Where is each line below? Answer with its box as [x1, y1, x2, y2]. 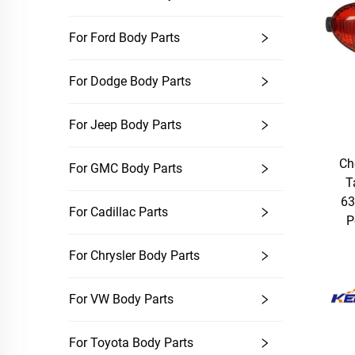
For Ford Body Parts [69, 30, 180, 45]
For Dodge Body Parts [69, 74, 191, 89]
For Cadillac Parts [69, 204, 168, 219]
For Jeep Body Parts [69, 117, 181, 132]
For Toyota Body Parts [69, 335, 193, 350]
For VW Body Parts [69, 292, 174, 307]
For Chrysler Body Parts [69, 248, 200, 263]
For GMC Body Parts [69, 161, 182, 176]
